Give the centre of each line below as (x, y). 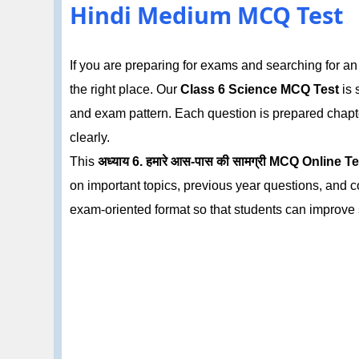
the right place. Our (125, 89)
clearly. (90, 137)
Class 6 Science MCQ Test (260, 89)
